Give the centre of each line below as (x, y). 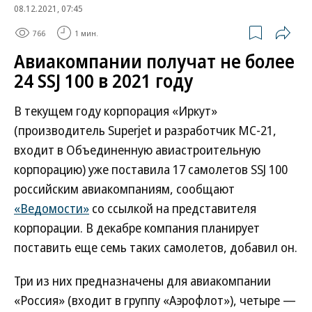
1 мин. (86, 33)
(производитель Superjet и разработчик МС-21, (145, 130)
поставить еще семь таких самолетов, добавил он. (156, 247)
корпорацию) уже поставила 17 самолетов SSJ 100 (151, 169)
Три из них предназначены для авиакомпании (142, 281)
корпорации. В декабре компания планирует (137, 228)
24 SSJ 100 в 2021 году (103, 81)
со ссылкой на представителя (173, 208)
